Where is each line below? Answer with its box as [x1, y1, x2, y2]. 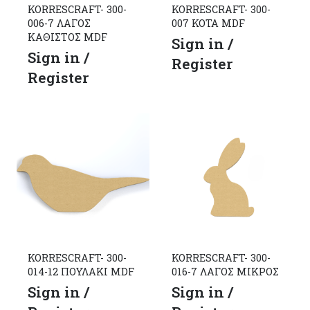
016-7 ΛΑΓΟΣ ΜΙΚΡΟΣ [172, 265, 279, 279]
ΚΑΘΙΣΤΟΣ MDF [28, 30, 107, 44]
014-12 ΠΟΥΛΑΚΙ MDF [28, 265, 134, 279]
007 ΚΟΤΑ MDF [172, 16, 245, 30]
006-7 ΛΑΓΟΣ [28, 16, 91, 30]
